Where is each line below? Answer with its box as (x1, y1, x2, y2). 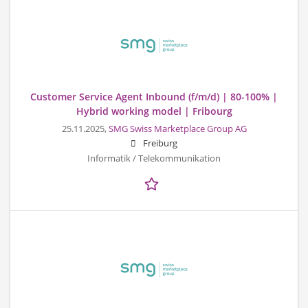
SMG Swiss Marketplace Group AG (108, 122, 247, 135)
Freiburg (143, 137, 177, 149)
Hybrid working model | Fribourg (76, 104, 232, 118)
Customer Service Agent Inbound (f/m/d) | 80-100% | (30, 89, 278, 103)
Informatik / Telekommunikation (87, 152, 221, 164)
